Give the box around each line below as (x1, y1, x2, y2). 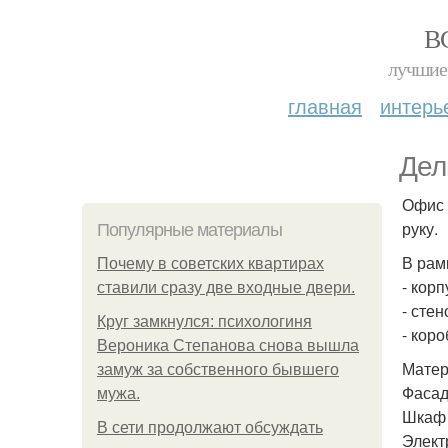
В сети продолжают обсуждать (97, 419, 323, 436)
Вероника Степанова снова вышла (97, 337, 359, 354)
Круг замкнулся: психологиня (97, 313, 312, 330)
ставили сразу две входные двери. (97, 279, 355, 296)
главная (288, 91, 362, 120)
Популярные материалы (97, 220, 282, 240)
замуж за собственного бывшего (97, 361, 339, 378)
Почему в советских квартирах (97, 255, 324, 272)
